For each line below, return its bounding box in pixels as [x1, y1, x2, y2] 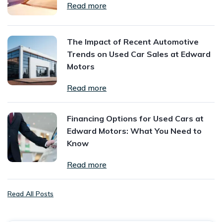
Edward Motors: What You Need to [67, 125, 202, 136]
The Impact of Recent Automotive [67, 36, 199, 47]
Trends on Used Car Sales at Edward [67, 49, 211, 59]
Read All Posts [7, 189, 54, 198]
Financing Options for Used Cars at [67, 113, 204, 123]
